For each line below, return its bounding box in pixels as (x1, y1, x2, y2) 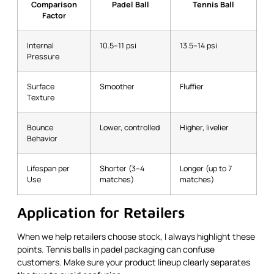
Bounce (27, 122, 53, 133)
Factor (42, 10, 66, 21)
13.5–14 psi (180, 40, 217, 51)
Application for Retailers (17, 203, 185, 221)
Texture (27, 92, 54, 103)
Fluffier (180, 81, 204, 92)
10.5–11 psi (100, 40, 136, 51)
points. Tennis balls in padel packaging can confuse (17, 243, 215, 255)
